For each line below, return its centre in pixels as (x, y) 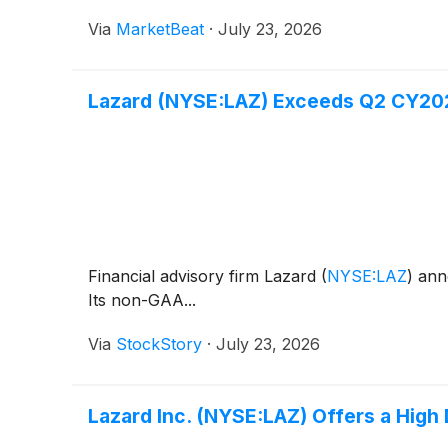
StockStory (159, 343)
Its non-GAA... (142, 299)
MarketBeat (160, 28)
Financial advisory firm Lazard (204, 275)
